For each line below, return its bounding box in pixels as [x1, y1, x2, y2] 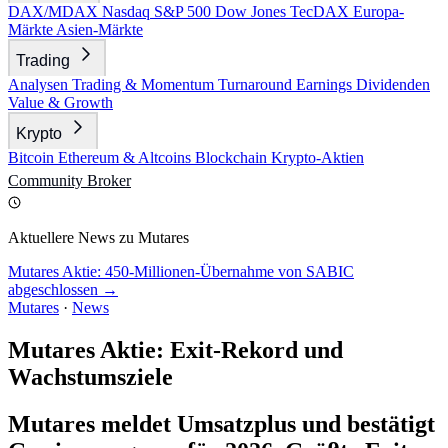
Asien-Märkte [56, 21, 143, 38]
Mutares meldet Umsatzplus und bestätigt [8, 410, 435, 437]
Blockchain [195, 149, 271, 166]
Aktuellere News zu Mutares [8, 229, 189, 246]
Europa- [353, 3, 404, 20]
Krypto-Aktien [271, 149, 364, 166]
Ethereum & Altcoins [58, 149, 195, 166]
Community [8, 172, 87, 189]
